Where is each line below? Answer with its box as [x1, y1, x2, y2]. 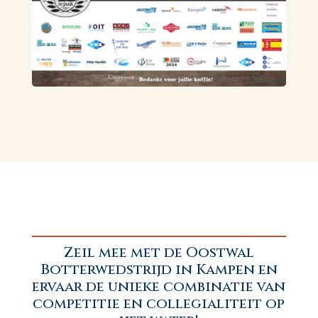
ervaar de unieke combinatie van [32, 276, 286, 296]
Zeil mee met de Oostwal [63, 242, 255, 262]
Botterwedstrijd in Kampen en [40, 259, 278, 279]
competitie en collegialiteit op [33, 293, 285, 313]
